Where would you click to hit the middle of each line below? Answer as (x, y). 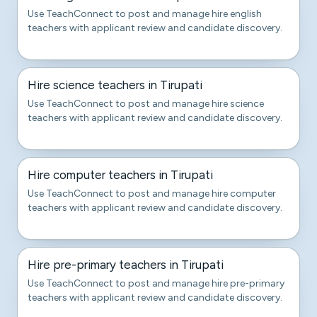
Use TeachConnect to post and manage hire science (146, 104)
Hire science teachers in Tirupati (115, 85)
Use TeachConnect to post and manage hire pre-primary (156, 283)
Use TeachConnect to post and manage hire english (145, 14)
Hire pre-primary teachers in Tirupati (126, 265)
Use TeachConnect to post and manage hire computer (152, 194)
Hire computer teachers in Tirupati (120, 175)
